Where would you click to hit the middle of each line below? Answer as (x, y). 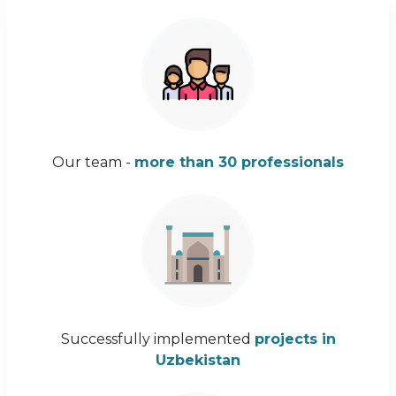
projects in (295, 339)
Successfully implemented (157, 339)
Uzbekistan (198, 360)
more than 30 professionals (239, 162)
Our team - (93, 162)
